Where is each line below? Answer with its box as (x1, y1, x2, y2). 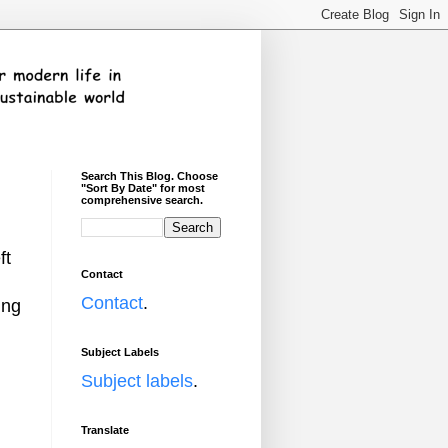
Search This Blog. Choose (81, 170, 218, 182)
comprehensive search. (81, 194, 203, 206)
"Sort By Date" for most (81, 182, 205, 194)
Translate (81, 424, 129, 436)
